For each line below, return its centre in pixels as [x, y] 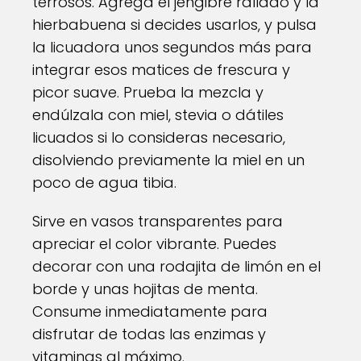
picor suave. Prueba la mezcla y [148, 92]
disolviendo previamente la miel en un [168, 160]
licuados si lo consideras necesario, [159, 137]
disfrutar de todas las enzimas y [149, 334]
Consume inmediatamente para [150, 311]
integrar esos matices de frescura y [161, 70]
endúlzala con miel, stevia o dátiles [158, 115]
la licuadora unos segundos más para [172, 47]
